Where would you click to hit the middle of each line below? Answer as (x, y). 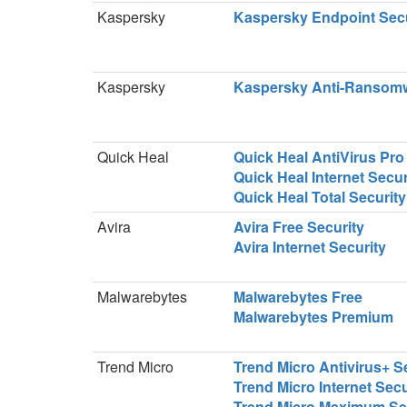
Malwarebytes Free (298, 297)
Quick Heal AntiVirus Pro (319, 157)
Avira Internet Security (310, 247)
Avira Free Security (299, 227)
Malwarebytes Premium (313, 317)
